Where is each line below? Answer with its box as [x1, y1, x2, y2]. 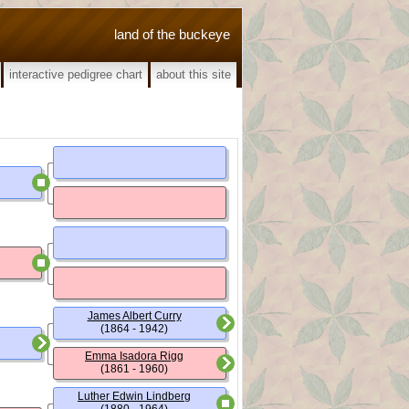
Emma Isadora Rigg [85, 350, 184, 362]
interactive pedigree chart [9, 68, 142, 81]
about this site [156, 68, 231, 81]
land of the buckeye [114, 26, 230, 42]
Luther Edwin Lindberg [78, 390, 191, 403]
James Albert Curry [87, 309, 182, 322]
